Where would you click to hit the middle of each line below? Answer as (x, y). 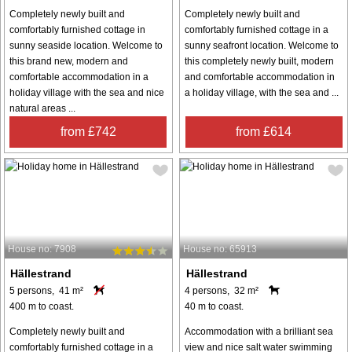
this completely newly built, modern (260, 61)
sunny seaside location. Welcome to (86, 45)
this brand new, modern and (69, 61)
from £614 (264, 131)
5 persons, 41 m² (46, 291)
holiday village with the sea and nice (87, 92)
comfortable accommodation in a (79, 77)
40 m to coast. (214, 307)
